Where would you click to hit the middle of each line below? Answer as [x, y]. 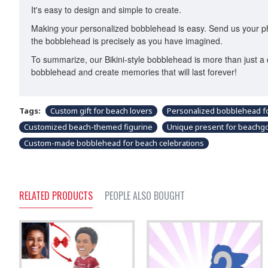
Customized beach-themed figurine [88, 127]
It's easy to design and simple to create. [106, 10]
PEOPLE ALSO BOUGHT [145, 196]
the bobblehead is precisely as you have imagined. [127, 41]
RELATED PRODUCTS [56, 196]
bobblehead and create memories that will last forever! [134, 72]
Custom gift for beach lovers [101, 111]
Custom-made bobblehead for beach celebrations [114, 143]
